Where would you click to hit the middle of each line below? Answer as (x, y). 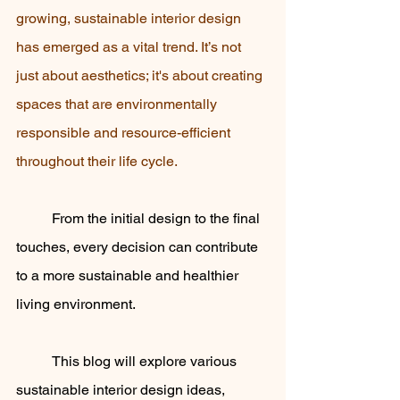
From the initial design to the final (34, 218)
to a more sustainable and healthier (129, 275)
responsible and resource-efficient (125, 133)
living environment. (77, 304)
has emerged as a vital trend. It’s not (130, 47)
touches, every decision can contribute (139, 247)
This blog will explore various (34, 361)
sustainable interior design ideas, (122, 390)
